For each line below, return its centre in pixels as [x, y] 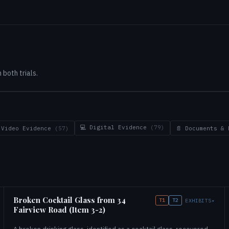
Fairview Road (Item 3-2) [59, 210]
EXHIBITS [198, 200]
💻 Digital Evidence [115, 127]
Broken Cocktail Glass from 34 [70, 200]
